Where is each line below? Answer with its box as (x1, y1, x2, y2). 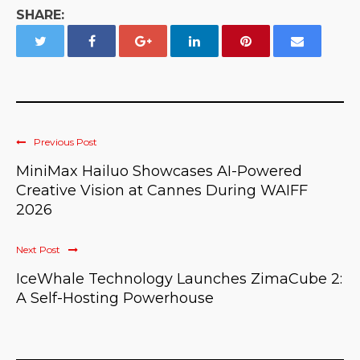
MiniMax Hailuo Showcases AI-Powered (16, 162, 302, 181)
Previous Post (34, 136, 97, 149)
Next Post (16, 243, 60, 256)
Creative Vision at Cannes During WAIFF (16, 182, 308, 200)
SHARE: (16, 7, 64, 23)
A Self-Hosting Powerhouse (16, 289, 214, 308)
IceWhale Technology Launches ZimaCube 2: (16, 270, 342, 288)
